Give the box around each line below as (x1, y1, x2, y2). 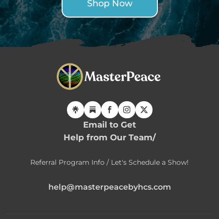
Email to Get (83, 119, 136, 130)
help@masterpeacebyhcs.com (48, 182, 171, 192)
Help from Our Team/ (63, 132, 156, 142)
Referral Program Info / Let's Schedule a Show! (30, 157, 189, 167)
